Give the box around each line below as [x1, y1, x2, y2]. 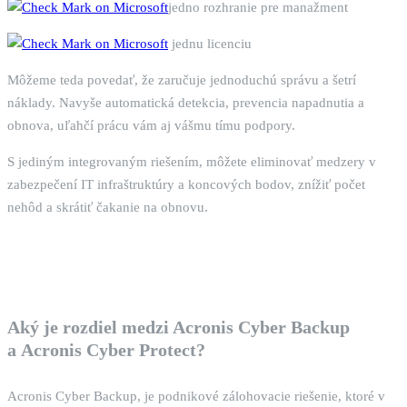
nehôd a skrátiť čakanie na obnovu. [7, 200, 208, 215]
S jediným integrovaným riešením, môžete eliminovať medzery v [7, 154, 376, 170]
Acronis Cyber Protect [21, 339, 196, 360]
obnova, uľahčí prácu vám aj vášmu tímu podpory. [7, 118, 295, 134]
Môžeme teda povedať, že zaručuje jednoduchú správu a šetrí [7, 73, 356, 88]
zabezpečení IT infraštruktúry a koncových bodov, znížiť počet [7, 177, 365, 193]
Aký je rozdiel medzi [7, 316, 173, 337]
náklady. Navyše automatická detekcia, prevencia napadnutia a [7, 95, 364, 111]
